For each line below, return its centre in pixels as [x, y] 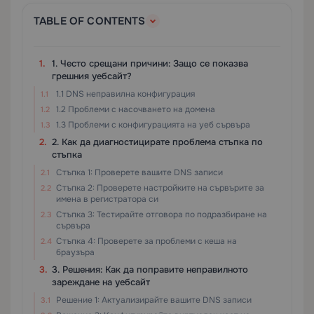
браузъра [75, 252]
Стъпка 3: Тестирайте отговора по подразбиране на [162, 214]
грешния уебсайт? [92, 76]
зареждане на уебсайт [101, 282]
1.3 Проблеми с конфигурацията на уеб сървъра [153, 125]
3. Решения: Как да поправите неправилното [150, 269]
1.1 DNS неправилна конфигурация [125, 94]
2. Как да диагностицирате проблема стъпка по [157, 142]
